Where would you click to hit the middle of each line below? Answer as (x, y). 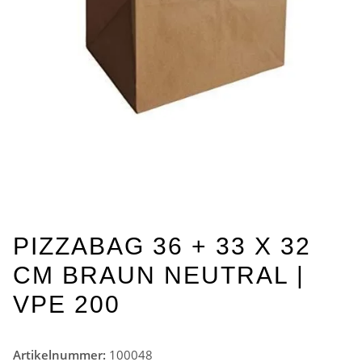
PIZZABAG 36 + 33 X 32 (162, 246)
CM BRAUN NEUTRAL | (159, 275)
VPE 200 (67, 304)
